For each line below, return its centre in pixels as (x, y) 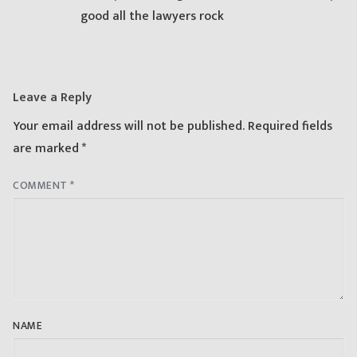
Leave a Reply (52, 97)
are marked (47, 149)
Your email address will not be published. (129, 127)
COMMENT (41, 186)
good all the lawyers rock (152, 16)
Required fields (290, 127)
